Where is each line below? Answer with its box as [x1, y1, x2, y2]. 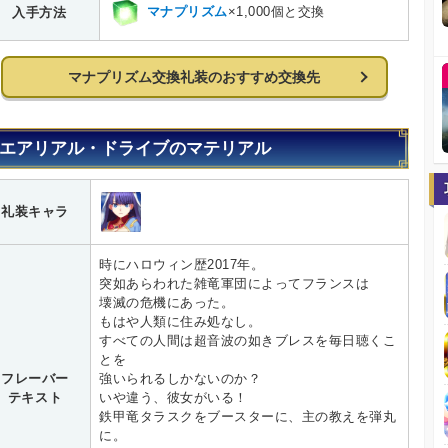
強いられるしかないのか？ [99, 370, 262, 386]
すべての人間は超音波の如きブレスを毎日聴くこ [99, 332, 397, 348]
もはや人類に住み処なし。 [99, 313, 262, 329]
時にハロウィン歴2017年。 [99, 256, 265, 272]
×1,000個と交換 [227, 4, 325, 20]
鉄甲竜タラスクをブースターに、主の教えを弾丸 [99, 408, 397, 424]
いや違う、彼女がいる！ [99, 389, 248, 405]
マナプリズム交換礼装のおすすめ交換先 [68, 68, 320, 85]
